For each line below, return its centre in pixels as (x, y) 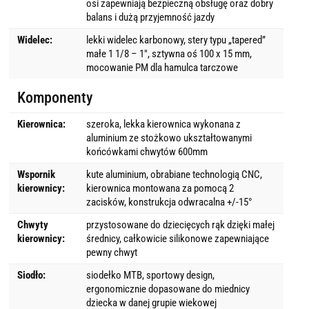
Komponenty (55, 97)
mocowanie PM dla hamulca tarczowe (162, 67)
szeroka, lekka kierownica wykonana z (163, 124)
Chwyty (33, 225)
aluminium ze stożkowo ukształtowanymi (169, 138)
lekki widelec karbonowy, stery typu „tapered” (176, 40)
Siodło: (31, 275)
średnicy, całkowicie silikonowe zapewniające (177, 238)
